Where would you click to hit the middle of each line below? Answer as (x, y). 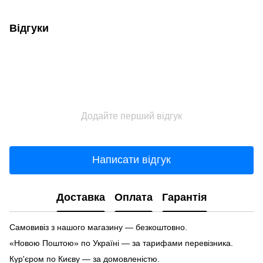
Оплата (133, 198)
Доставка (80, 198)
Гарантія (184, 198)
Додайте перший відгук (131, 116)
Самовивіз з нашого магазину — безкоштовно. (98, 227)
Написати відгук (131, 160)
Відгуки (29, 28)
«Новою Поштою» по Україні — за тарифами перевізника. (121, 243)
